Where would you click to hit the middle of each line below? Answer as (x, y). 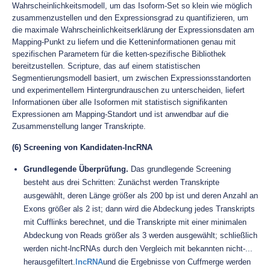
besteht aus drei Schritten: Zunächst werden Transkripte (121, 182)
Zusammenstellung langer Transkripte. (79, 126)
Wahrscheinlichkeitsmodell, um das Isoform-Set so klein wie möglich (132, 6)
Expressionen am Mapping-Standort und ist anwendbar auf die (120, 114)
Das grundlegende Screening (180, 169)
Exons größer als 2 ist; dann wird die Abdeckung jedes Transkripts (139, 209)
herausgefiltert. (49, 262)
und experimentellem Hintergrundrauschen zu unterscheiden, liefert (128, 90)
